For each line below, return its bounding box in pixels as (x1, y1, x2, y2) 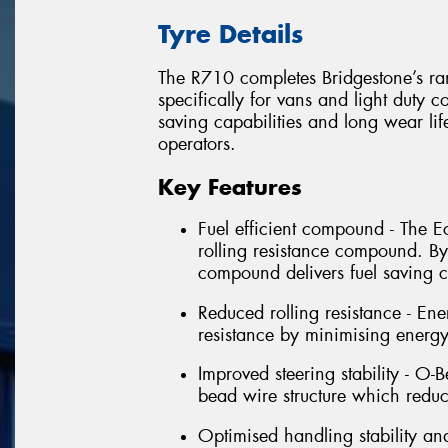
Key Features (158, 172, 302, 201)
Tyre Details (158, 17, 303, 50)
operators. (158, 132, 236, 157)
